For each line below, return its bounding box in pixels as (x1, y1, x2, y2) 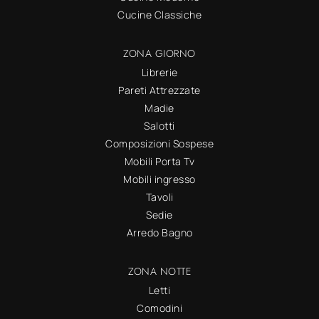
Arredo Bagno (126, 226, 193, 240)
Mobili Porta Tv (124, 155, 195, 169)
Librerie (141, 66, 178, 80)
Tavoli (145, 190, 174, 204)
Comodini (137, 301, 182, 315)
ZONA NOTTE (128, 264, 191, 279)
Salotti (144, 119, 175, 133)
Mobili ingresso (123, 172, 196, 187)
